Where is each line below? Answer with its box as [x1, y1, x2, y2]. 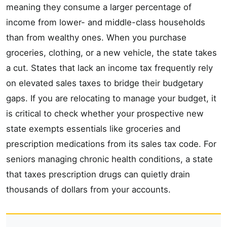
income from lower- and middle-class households [6, 17, 205, 27]
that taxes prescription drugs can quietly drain [6, 169, 190, 179]
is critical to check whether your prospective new [6, 108, 204, 119]
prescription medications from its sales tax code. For [6, 138, 216, 149]
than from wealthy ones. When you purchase [6, 32, 186, 43]
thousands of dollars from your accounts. [6, 184, 171, 195]
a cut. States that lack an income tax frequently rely [6, 62, 213, 73]
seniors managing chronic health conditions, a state [6, 154, 213, 164]
